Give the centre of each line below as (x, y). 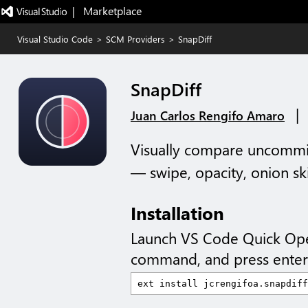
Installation (177, 212)
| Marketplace (107, 11)
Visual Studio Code (55, 39)
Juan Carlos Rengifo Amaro (208, 115)
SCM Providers (135, 39)
